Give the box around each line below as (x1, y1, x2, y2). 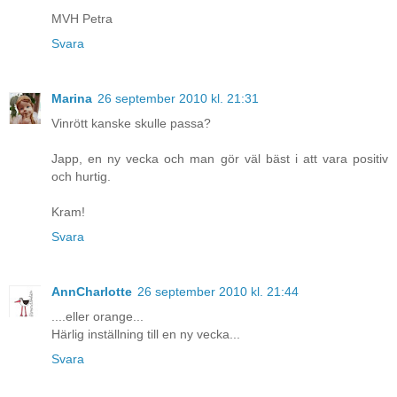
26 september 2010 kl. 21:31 (97, 91, 259, 106)
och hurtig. (51, 169, 111, 184)
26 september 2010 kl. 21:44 (137, 284, 299, 300)
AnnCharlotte (51, 284, 132, 300)
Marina (51, 91, 92, 106)
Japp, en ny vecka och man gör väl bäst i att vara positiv (51, 152, 388, 167)
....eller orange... (51, 309, 144, 324)
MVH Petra (51, 12, 113, 27)
